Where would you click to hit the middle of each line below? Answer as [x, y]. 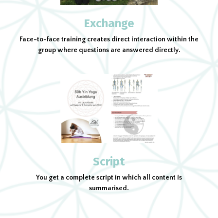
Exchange [109, 24]
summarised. [109, 188]
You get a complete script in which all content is [109, 177]
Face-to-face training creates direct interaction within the [109, 40]
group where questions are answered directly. [109, 50]
